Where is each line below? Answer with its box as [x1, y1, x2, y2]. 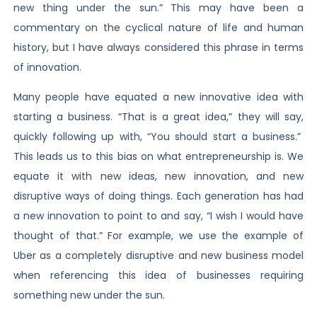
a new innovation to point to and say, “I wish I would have [13, 209, 304, 224]
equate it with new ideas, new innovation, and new [13, 169, 304, 184]
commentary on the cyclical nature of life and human [13, 21, 304, 35]
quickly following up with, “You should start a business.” [13, 129, 304, 144]
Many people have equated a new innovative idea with [13, 90, 304, 105]
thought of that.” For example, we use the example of [13, 229, 304, 243]
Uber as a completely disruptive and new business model [13, 248, 304, 263]
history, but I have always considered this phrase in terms [13, 40, 304, 54]
